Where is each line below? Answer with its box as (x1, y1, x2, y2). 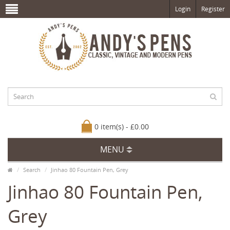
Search (23, 166, 41, 174)
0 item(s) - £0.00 (94, 122, 149, 131)
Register (201, 5, 225, 13)
